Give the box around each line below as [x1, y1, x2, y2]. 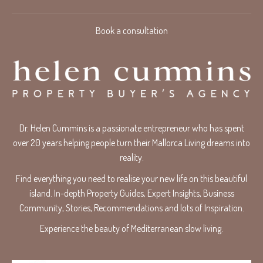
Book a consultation [95, 24, 168, 36]
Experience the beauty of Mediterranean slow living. [40, 222, 223, 235]
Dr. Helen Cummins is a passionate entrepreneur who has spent [19, 122, 244, 134]
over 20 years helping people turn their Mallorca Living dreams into [13, 137, 250, 149]
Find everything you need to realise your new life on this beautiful [16, 172, 247, 184]
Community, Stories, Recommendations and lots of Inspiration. [19, 201, 244, 214]
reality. [119, 151, 144, 164]
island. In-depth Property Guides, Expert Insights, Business [29, 187, 234, 199]
